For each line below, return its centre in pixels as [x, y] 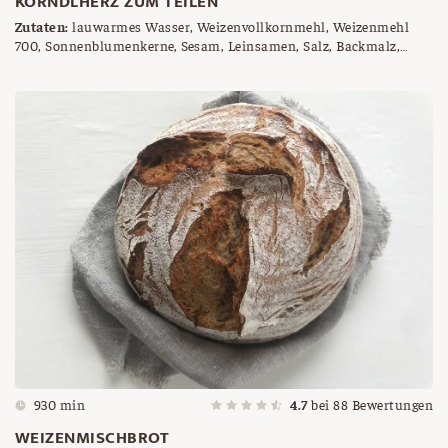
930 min [60, 404]
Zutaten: [42, 25]
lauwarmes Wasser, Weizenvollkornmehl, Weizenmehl [239, 25]
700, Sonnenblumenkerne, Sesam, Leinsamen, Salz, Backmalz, [208, 44]
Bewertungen [390, 404]
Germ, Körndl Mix [71, 63]
